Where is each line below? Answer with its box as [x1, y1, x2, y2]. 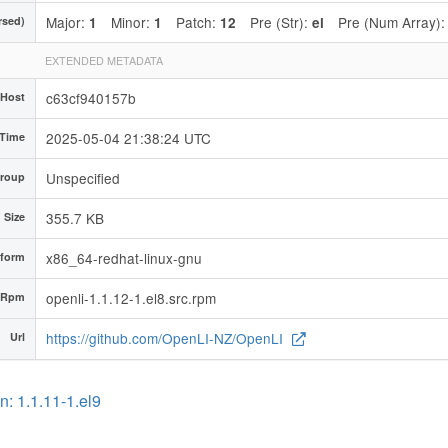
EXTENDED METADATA [45, 52, 163, 68]
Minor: [111, 11, 154, 32]
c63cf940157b [46, 87, 136, 108]
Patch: [176, 11, 220, 32]
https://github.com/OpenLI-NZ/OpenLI [46, 327, 287, 348]
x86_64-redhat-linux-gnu [46, 247, 202, 268]
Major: [46, 11, 89, 32]
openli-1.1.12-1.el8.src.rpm [46, 287, 216, 308]
